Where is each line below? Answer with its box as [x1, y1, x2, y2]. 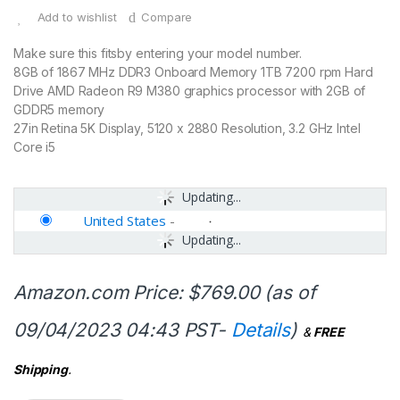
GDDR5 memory [13, 102, 105, 118]
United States [82, 212, 166, 230]
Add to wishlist [37, 9, 117, 24]
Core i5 [13, 139, 56, 155]
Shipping [13, 362, 68, 378]
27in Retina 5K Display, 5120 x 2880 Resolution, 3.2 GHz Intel [13, 121, 361, 137]
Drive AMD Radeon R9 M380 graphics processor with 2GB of [13, 83, 366, 99]
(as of [259, 281, 316, 304]
